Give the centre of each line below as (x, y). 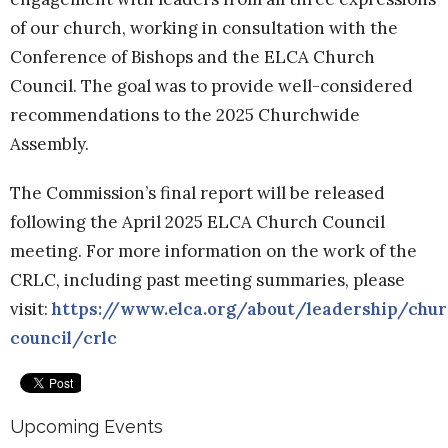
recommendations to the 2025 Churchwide (185, 114)
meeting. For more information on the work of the (213, 250)
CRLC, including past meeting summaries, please (207, 279)
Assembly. (51, 143)
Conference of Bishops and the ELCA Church (192, 56)
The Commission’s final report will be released (197, 192)
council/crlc (63, 337)
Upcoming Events (86, 426)
